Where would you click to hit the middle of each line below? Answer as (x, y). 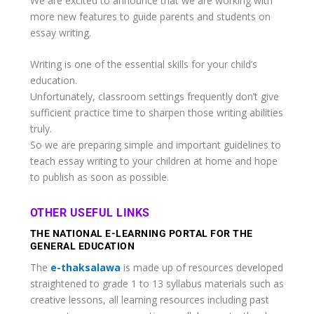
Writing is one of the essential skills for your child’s (143, 64)
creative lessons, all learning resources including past (149, 300)
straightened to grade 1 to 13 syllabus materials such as (157, 284)
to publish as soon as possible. (99, 177)
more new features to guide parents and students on (150, 16)
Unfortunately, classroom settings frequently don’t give (154, 97)
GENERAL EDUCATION (82, 246)
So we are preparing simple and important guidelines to (155, 145)
